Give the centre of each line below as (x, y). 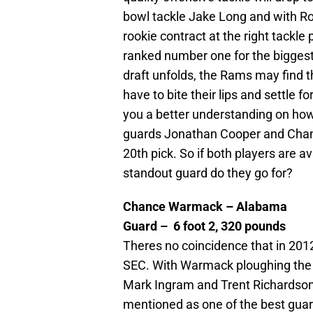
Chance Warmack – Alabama (205, 206)
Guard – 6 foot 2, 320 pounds (204, 226)
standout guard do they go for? (208, 173)
